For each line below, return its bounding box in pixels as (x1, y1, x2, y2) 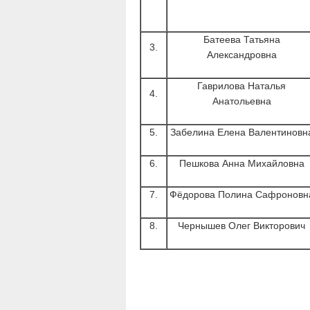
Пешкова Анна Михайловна (179, 158, 304, 169)
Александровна (206, 49, 277, 60)
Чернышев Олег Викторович (178, 220, 305, 231)
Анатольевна (212, 95, 271, 107)
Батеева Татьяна (203, 34, 280, 45)
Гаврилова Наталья (197, 80, 286, 91)
